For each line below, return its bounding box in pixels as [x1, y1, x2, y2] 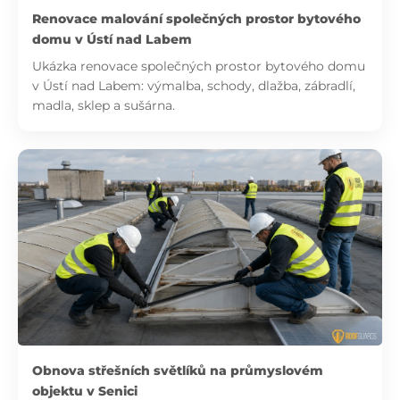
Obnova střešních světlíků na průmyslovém [32, 362, 323, 379]
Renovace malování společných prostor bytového [32, 11, 361, 28]
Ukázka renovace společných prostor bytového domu [32, 58, 365, 75]
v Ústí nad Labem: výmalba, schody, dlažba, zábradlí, [32, 78, 355, 95]
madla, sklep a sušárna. [32, 97, 175, 114]
